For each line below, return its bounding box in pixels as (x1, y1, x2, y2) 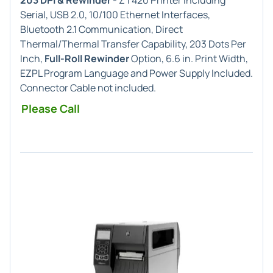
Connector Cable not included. (20, 81, 156, 94)
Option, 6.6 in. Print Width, (129, 52, 248, 65)
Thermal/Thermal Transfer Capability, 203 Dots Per (20, 37, 246, 51)
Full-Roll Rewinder (44, 52, 129, 65)
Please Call (21, 101, 80, 116)
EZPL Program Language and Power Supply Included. (20, 66, 253, 80)
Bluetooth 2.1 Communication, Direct (20, 23, 183, 36)
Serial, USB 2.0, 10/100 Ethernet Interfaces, (20, 8, 210, 21)
